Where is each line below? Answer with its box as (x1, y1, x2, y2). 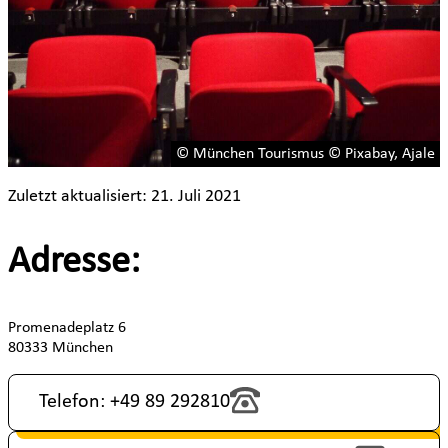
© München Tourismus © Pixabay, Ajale (176, 145, 435, 162)
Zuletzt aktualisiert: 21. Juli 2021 (8, 186, 241, 206)
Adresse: (8, 243, 140, 283)
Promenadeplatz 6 (8, 319, 126, 336)
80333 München (8, 339, 113, 356)
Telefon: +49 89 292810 (39, 391, 230, 412)
